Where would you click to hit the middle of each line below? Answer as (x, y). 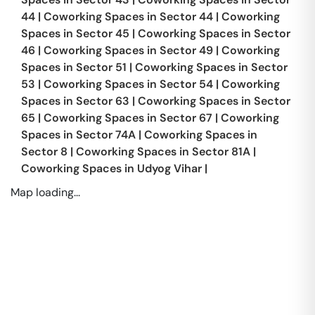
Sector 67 (186, 118)
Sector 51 (101, 67)
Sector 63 (103, 101)
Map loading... (45, 192)
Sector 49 (186, 50)
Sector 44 (186, 17)
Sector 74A (106, 135)
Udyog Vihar (169, 168)
